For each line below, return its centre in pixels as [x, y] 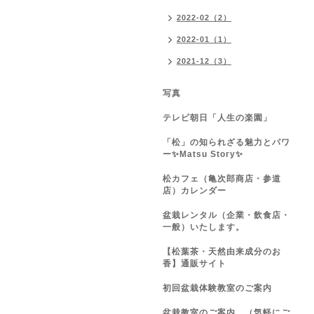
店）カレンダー [194, 191]
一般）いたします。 [208, 227]
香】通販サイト [194, 264]
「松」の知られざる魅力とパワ [226, 142]
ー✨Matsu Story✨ [203, 154]
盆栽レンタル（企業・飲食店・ [226, 215]
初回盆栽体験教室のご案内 [222, 288]
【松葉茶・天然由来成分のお [222, 252]
